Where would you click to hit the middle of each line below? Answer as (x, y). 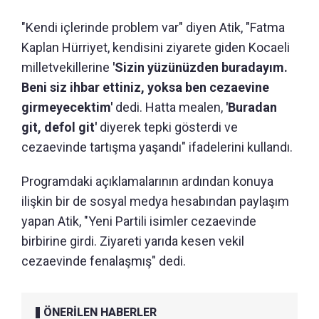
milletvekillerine (66, 68)
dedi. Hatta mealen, (171, 108)
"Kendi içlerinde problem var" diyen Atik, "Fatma (153, 28)
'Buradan (251, 108)
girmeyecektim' (68, 108)
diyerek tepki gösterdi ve (167, 127)
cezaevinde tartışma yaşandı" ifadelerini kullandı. (157, 147)
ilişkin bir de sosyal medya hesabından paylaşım (155, 202)
